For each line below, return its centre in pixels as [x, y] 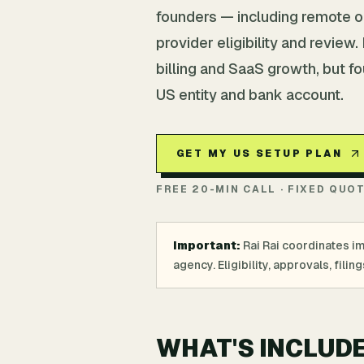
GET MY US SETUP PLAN [259, 154]
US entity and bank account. [250, 95]
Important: [207, 245]
